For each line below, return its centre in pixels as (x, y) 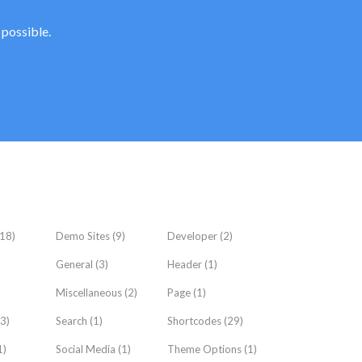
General (74, 264)
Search (71, 321)
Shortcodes (195, 321)
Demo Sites (82, 236)
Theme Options (205, 349)
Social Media (85, 349)
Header (185, 264)
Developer (193, 236)
